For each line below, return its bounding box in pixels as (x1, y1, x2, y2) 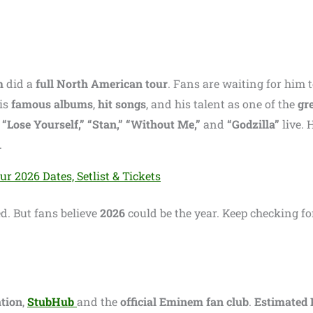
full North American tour (36, 75, 168, 91)
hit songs (98, 96, 146, 111)
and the (77, 293, 120, 309)
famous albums (11, 96, 93, 111)
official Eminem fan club (120, 293, 249, 309)
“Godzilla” (227, 116, 279, 131)
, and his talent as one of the (146, 96, 298, 111)
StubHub (27, 293, 74, 309)
